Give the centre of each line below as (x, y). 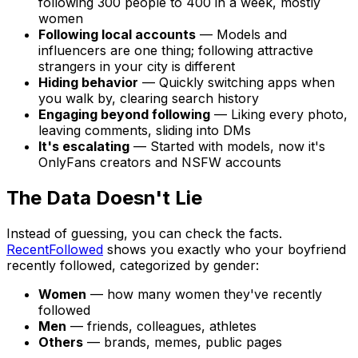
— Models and (241, 35)
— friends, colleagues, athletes (161, 326)
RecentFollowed (55, 250)
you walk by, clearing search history (149, 99)
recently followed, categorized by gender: (133, 266)
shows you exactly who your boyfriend (225, 250)
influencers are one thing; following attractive (176, 51)
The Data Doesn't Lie (104, 198)
